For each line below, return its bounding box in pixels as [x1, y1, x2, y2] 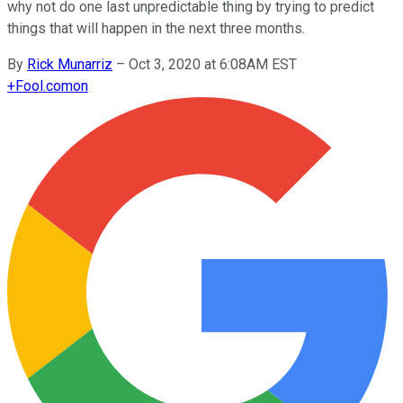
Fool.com [15, 76, 73, 94]
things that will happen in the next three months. [7, 19, 305, 37]
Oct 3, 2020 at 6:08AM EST [129, 55, 297, 73]
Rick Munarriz [27, 55, 112, 73]
